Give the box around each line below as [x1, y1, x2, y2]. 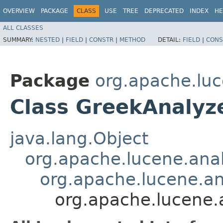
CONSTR [89, 36, 113, 43]
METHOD [119, 36, 145, 43]
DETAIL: [158, 36, 183, 43]
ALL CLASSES [3, 24, 43, 31]
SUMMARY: [3, 36, 35, 43]
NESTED [35, 36, 60, 43]
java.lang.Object [10, 128, 148, 148]
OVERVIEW [3, 7, 35, 14]
